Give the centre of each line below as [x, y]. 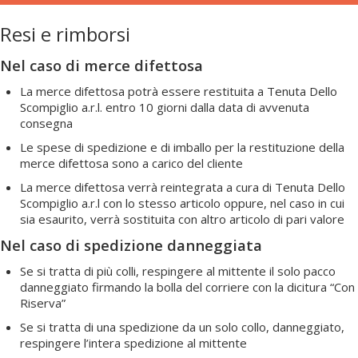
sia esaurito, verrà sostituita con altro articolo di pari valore [182, 219]
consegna [46, 123]
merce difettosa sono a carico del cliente [131, 163]
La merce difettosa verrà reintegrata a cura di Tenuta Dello [183, 187]
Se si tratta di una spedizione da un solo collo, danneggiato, [182, 326]
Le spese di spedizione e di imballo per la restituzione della [182, 147]
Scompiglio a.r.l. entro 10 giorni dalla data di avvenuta [165, 107]
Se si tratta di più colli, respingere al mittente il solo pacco [178, 270]
